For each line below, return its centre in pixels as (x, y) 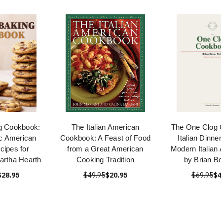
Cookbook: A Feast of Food (105, 138)
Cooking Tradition (105, 160)
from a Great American (105, 149)
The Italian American (105, 127)
